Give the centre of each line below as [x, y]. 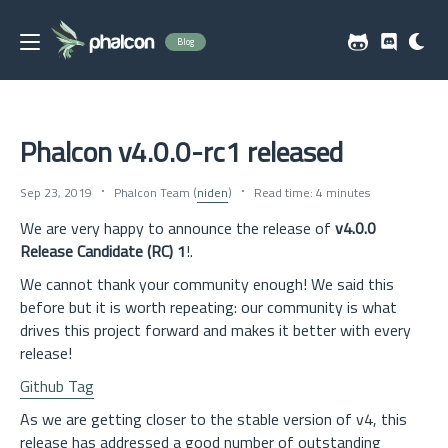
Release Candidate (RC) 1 [103, 251]
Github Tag [57, 386]
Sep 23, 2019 [56, 192]
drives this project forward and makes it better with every [215, 330]
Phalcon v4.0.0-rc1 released [181, 151]
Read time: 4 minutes [312, 192]
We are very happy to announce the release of [177, 228]
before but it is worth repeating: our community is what [208, 307]
